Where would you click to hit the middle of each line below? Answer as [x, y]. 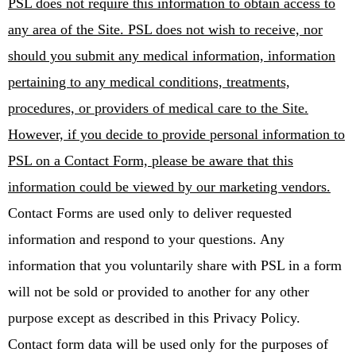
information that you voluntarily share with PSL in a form [175, 265]
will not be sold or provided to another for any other [159, 291]
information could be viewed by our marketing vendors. [169, 186]
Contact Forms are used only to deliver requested [150, 213]
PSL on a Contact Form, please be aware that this [151, 160]
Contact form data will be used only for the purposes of [168, 344]
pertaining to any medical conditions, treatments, [149, 81]
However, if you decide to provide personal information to [176, 134]
